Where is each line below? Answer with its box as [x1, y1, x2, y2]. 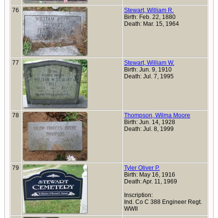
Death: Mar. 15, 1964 [124, 20, 181, 27]
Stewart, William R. [124, 7, 174, 14]
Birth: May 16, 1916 [124, 171, 175, 178]
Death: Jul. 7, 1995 [124, 73, 174, 80]
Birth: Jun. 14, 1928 [124, 119, 175, 126]
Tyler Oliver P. [124, 164, 160, 171]
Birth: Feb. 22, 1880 [124, 14, 176, 20]
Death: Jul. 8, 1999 [124, 126, 175, 132]
